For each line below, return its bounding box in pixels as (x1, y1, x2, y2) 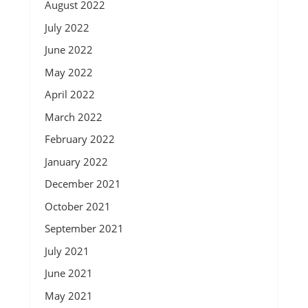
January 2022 (44, 154, 108, 168)
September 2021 (44, 221, 124, 235)
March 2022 (44, 109, 102, 124)
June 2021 (44, 266, 93, 280)
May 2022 (44, 65, 93, 79)
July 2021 (44, 243, 89, 258)
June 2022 (44, 43, 93, 56)
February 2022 (44, 132, 115, 146)
